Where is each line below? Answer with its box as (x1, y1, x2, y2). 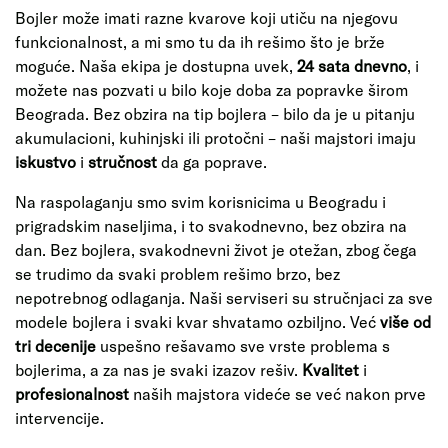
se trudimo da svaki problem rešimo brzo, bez (15, 263, 340, 283)
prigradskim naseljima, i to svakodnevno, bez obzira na (15, 215, 407, 235)
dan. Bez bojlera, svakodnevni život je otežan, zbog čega (15, 239, 417, 259)
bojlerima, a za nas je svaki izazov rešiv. (15, 359, 302, 379)
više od (380, 311, 431, 331)
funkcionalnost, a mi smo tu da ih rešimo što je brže (15, 31, 385, 51)
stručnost (88, 151, 161, 171)
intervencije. (15, 407, 104, 427)
